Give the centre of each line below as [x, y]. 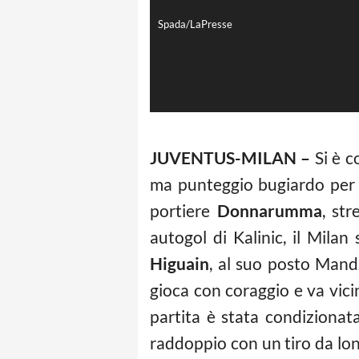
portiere [184, 211]
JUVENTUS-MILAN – [232, 158]
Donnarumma [269, 211]
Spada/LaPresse [195, 24]
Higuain [179, 264]
